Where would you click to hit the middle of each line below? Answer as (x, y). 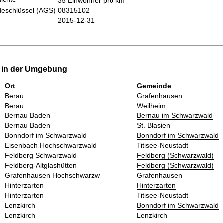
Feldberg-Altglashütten (41, 165)
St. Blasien (154, 125)
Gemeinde (154, 85)
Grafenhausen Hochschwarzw (52, 175)
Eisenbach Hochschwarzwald (51, 145)
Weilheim (151, 105)
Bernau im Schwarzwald (175, 115)
